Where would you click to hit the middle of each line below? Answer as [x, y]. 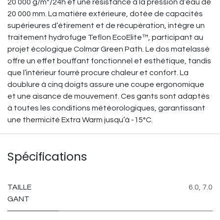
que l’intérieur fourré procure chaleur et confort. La [98, 73]
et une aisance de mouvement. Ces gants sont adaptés [109, 96]
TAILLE [19, 187]
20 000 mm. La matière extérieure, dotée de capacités [105, 14]
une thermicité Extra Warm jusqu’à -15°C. [80, 120]
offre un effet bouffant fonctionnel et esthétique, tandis [109, 61]
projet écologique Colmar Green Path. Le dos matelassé [109, 49]
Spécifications [47, 156]
